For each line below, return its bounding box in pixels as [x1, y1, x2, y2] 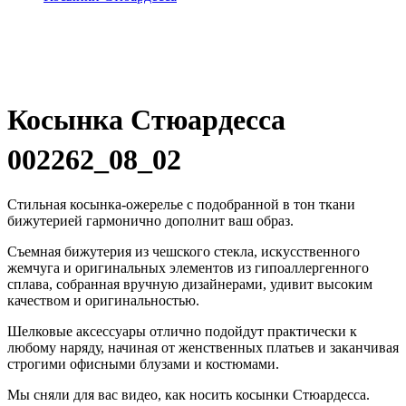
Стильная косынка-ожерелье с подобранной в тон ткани [7, 196, 355, 212]
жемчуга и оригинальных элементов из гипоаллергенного [7, 259, 369, 275]
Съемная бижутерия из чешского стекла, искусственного [7, 243, 360, 259]
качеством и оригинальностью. [7, 292, 199, 308]
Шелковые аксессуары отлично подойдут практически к [7, 323, 357, 339]
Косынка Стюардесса [7, 103, 285, 137]
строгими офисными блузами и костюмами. [7, 355, 279, 372]
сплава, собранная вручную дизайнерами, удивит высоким [7, 275, 372, 292]
